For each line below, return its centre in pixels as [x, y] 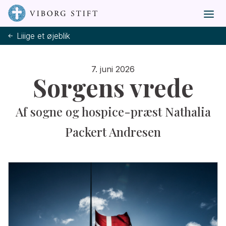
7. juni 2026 [113, 69]
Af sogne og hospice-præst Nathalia [113, 111]
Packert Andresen [113, 132]
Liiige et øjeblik [43, 36]
